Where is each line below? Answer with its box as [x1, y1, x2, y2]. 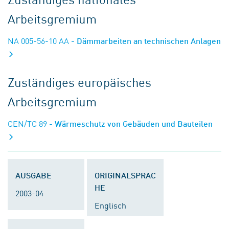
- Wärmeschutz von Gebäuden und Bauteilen [47, 119, 213, 128]
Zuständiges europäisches [8, 73, 151, 90]
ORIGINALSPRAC [95, 170, 156, 180]
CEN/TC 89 [8, 118, 47, 129]
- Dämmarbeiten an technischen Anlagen [69, 36, 221, 45]
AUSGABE [15, 170, 52, 180]
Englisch [95, 199, 126, 211]
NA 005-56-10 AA [8, 35, 69, 46]
